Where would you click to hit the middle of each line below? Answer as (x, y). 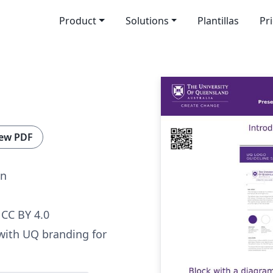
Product (77, 21)
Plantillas (218, 21)
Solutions (147, 21)
